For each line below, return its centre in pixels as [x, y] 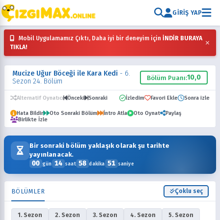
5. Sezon [181, 215]
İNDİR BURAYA [182, 38]
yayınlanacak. [52, 154]
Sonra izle [197, 98]
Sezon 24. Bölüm [37, 81]
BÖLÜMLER [28, 191]
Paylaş [173, 113]
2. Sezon [68, 215]
